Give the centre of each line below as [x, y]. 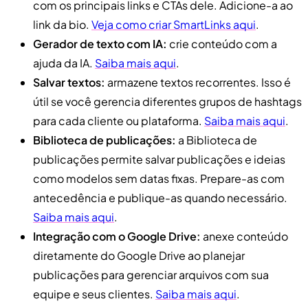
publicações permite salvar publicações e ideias [159, 159]
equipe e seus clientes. [94, 294]
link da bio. [62, 24]
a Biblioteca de [217, 140]
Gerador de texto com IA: [100, 43]
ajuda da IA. [64, 63]
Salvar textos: [69, 82]
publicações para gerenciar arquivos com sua [151, 274]
